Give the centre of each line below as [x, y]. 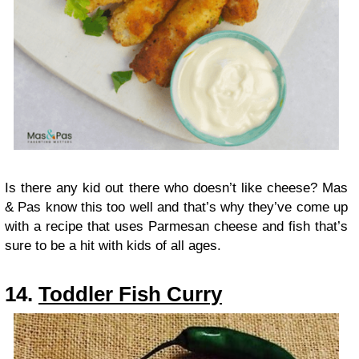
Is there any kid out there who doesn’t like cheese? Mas [176, 188]
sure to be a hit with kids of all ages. [113, 246]
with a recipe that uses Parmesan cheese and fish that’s [176, 227]
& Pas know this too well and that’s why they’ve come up [176, 208]
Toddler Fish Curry [130, 294]
